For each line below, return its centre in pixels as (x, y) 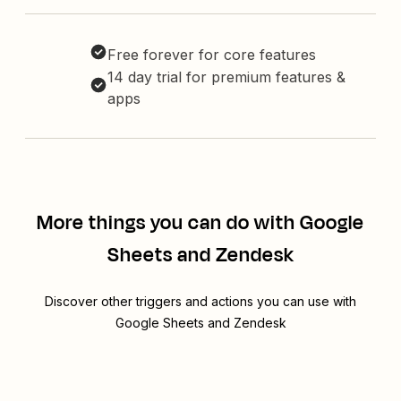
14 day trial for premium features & (226, 77)
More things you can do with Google (200, 223)
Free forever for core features (212, 55)
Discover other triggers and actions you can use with (200, 302)
